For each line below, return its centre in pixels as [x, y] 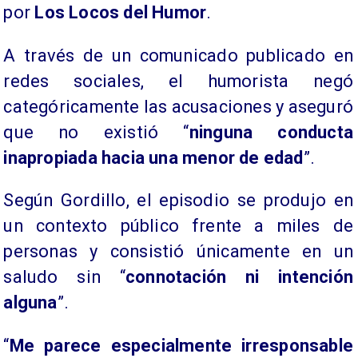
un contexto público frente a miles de [178, 226]
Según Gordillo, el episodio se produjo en [178, 201]
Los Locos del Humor [121, 12]
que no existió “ [96, 132]
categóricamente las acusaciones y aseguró [178, 106]
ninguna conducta [271, 132]
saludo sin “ [64, 277]
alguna [30, 303]
